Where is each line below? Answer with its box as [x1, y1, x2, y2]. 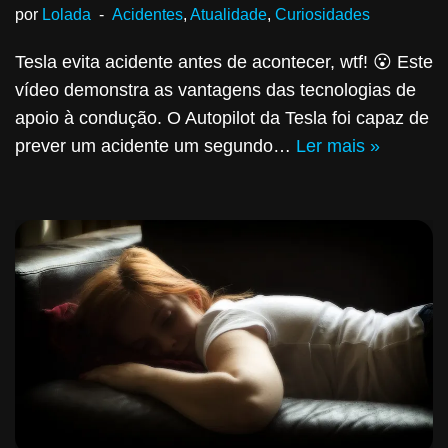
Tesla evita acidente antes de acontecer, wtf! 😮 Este [15, 51, 433, 72]
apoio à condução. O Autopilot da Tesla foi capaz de [15, 107, 429, 128]
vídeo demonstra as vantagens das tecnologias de [15, 79, 416, 100]
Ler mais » [296, 135, 380, 156]
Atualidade [190, 4, 267, 23]
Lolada [42, 4, 91, 23]
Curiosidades [275, 4, 370, 23]
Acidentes [112, 4, 183, 23]
